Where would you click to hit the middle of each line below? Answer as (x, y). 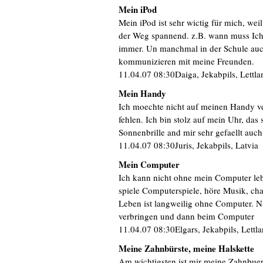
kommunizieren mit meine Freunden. (186, 61)
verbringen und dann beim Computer (186, 216)
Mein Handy (142, 93)
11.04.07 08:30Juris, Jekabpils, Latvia (188, 145)
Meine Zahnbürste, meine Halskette (186, 248)
